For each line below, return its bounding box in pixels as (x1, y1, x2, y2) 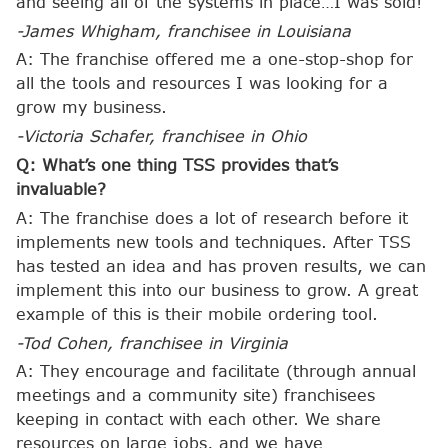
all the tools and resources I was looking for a (16, 73, 388, 95)
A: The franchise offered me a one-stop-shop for (16, 49, 413, 71)
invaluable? (16, 178, 106, 200)
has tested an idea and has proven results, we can (16, 255, 426, 277)
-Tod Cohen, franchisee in (16, 332, 228, 354)
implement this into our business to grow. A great (16, 279, 418, 301)
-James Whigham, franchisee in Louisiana (16, 20, 351, 42)
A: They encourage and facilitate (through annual (16, 361, 416, 383)
